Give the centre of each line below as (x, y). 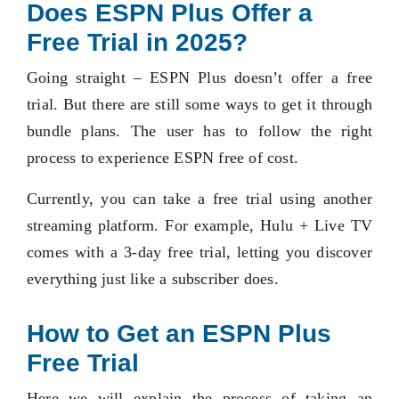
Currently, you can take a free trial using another (199, 199)
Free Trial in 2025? (137, 43)
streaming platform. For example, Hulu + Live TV (199, 226)
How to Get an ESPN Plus (179, 334)
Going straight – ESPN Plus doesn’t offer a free (199, 78)
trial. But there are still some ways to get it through (199, 105)
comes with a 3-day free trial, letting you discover (199, 252)
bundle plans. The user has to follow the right (199, 131)
